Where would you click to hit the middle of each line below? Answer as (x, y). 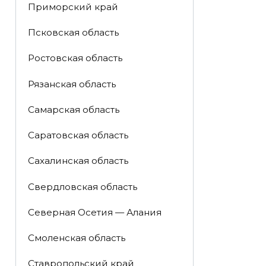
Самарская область (73, 109)
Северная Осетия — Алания (94, 212)
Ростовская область (75, 58)
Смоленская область (76, 238)
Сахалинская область (78, 161)
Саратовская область (78, 135)
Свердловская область (82, 186)
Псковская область (73, 33)
